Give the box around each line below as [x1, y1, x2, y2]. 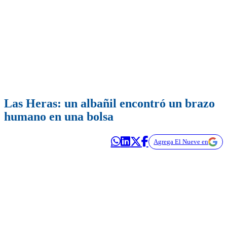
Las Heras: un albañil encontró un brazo [4, 97, 215, 110]
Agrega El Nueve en [154, 138, 209, 146]
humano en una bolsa [4, 110, 113, 124]
